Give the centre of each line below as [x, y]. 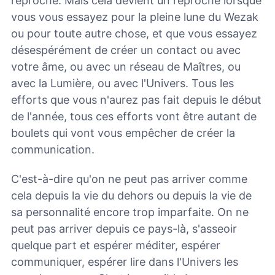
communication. [53, 149]
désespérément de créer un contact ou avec [126, 50]
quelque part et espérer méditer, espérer [116, 246]
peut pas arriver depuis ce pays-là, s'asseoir [124, 229]
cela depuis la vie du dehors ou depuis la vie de [131, 196]
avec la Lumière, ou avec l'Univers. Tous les [122, 83]
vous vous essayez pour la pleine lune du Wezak [135, 17]
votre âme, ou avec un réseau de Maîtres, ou [126, 66]
